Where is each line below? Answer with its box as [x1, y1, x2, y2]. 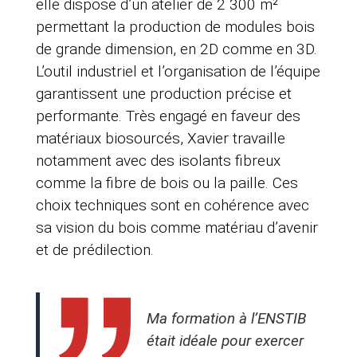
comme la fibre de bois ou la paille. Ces [35, 174, 298, 193]
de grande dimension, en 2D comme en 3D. [35, 40, 317, 59]
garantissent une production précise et [35, 84, 292, 104]
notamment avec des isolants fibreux [35, 151, 280, 171]
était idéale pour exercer [146, 331, 304, 351]
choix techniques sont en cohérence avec [35, 196, 309, 215]
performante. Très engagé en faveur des [35, 107, 300, 126]
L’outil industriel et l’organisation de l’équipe [35, 62, 320, 81]
